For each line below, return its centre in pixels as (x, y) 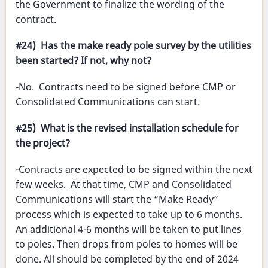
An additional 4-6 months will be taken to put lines (129, 229)
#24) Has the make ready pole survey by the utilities (133, 45)
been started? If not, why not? (83, 60)
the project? (43, 143)
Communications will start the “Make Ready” (117, 200)
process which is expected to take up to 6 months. (129, 214)
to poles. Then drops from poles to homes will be (127, 244)
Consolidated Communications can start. (108, 102)
